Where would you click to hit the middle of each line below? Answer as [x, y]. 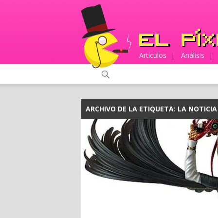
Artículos [153, 55]
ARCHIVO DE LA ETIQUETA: [132, 109]
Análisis [193, 55]
